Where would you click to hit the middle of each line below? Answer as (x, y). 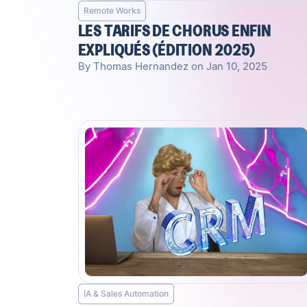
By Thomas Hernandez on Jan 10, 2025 (172, 67)
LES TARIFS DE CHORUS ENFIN (174, 31)
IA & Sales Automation (126, 293)
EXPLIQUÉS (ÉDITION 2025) (167, 50)
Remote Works (112, 11)
